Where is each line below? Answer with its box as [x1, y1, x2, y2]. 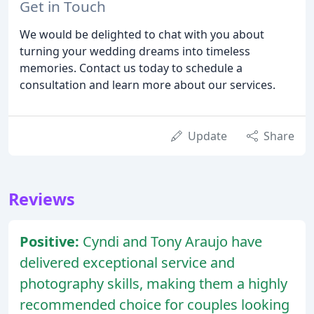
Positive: [20, 231, 83, 251]
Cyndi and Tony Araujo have [83, 231, 262, 251]
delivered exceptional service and [20, 252, 235, 272]
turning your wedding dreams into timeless [20, 43, 250, 59]
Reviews [8, 187, 75, 210]
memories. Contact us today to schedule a [20, 60, 243, 76]
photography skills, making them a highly [20, 273, 287, 293]
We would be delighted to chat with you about [20, 26, 264, 42]
